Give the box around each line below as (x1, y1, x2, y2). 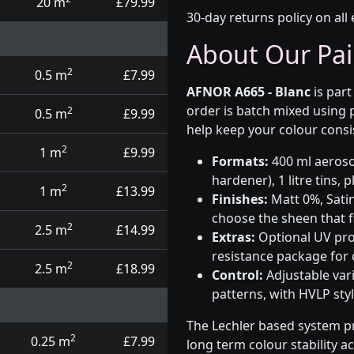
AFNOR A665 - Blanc (186, 83, 311, 100)
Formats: (212, 153, 269, 170)
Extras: (212, 228, 255, 246)
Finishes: (212, 190, 268, 208)
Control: (212, 266, 263, 284)
